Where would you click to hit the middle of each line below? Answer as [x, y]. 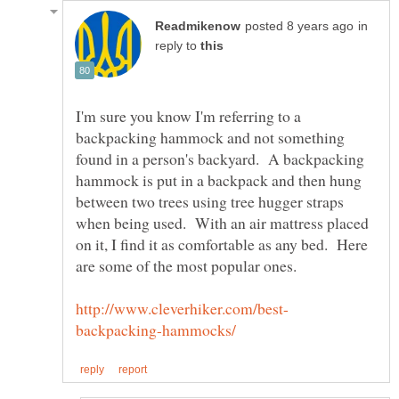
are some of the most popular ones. [189, 266]
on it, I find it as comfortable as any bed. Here [222, 244]
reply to [178, 46]
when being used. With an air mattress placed [222, 223]
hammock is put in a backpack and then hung [219, 180]
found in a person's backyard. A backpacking [220, 159]
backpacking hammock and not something [210, 138]
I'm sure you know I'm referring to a [188, 116]
